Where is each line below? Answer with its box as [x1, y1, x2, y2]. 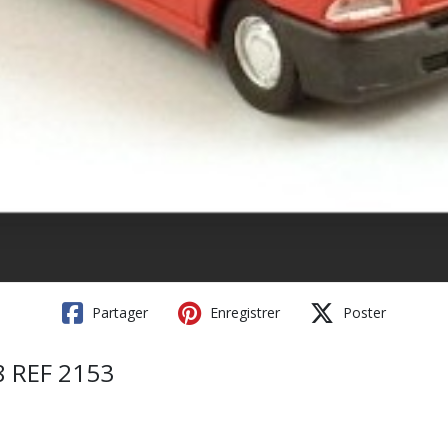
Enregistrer [206, 303, 280, 322]
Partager [88, 303, 148, 322]
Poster [339, 303, 386, 322]
